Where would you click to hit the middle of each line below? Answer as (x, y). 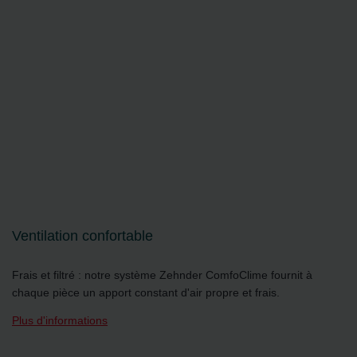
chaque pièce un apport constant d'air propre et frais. (146, 293)
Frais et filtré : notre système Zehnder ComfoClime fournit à (162, 275)
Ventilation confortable (82, 236)
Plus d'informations (60, 321)
